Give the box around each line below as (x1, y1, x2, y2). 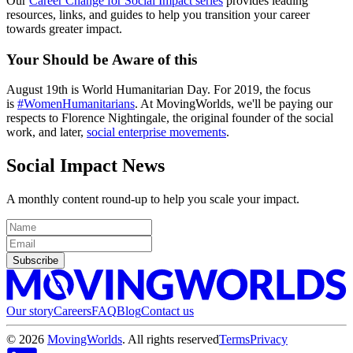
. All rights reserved (122, 332, 219, 346)
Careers (54, 303, 91, 318)
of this (158, 50, 197, 68)
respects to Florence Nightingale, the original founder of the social (6, 111, 333, 125)
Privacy (250, 332, 288, 346)
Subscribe (13, 255, 58, 267)
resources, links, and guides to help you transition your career (6, 7, 310, 21)
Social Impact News (6, 155, 165, 176)
